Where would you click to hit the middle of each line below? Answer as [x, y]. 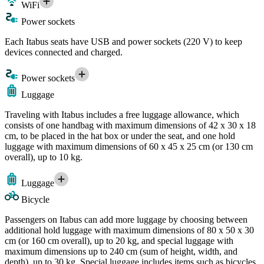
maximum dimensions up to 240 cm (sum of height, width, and [121, 251]
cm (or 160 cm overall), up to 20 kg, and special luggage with [119, 240]
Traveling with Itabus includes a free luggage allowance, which [122, 114]
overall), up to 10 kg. [44, 157]
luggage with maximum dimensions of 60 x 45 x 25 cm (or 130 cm [129, 146]
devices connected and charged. [64, 52]
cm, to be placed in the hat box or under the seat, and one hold [120, 136]
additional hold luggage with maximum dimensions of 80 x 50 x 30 [129, 230]
